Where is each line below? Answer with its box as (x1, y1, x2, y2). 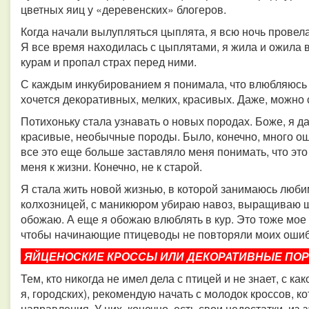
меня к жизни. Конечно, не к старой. (21, 159, 202, 175)
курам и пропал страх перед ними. (21, 54, 197, 70)
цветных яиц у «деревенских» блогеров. (21, 1, 226, 17)
